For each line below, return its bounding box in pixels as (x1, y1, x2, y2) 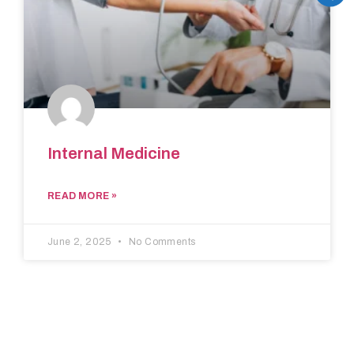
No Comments (126, 236, 196, 248)
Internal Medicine (47, 145, 180, 163)
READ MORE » (47, 190, 118, 202)
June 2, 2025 (47, 236, 115, 248)
